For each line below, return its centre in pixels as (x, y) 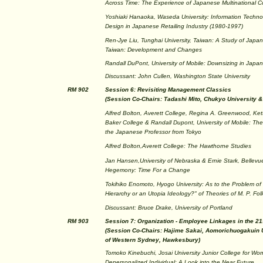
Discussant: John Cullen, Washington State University (178, 76)
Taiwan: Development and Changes (154, 50)
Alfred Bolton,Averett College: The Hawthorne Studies (178, 146)
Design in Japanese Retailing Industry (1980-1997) (174, 26)
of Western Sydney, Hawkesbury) (153, 240)
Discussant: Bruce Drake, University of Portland (169, 208)
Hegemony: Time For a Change (148, 170)
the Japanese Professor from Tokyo (153, 132)
